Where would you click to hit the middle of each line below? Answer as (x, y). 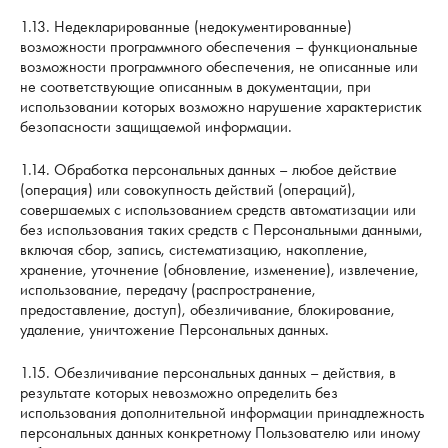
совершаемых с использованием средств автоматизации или (218, 209)
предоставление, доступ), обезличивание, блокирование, (207, 309)
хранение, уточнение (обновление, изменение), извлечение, (219, 269)
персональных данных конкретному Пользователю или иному (220, 433)
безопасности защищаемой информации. (156, 126)
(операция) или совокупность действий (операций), (188, 189)
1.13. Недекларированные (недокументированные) (186, 26)
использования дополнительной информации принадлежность (222, 413)
